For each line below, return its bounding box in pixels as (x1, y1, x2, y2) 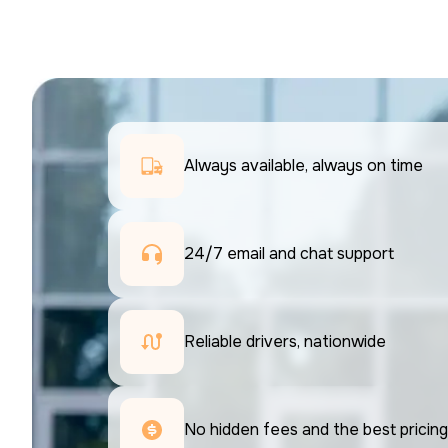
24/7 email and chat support (184, 242, 398, 264)
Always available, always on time (184, 154, 423, 176)
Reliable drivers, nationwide (184, 330, 386, 352)
